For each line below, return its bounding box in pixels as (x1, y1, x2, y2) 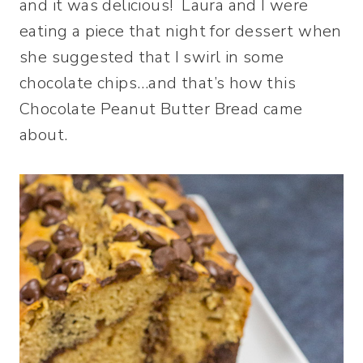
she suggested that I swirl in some (19, 46, 284, 69)
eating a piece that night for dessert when (19, 20, 342, 43)
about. (19, 124, 68, 147)
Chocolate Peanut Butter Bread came (19, 98, 303, 121)
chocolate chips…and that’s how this (19, 72, 296, 95)
